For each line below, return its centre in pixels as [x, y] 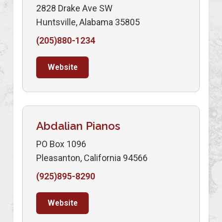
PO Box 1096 [61, 144]
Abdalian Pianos [78, 126]
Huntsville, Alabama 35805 [88, 22]
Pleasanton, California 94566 [92, 158]
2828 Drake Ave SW [74, 8]
